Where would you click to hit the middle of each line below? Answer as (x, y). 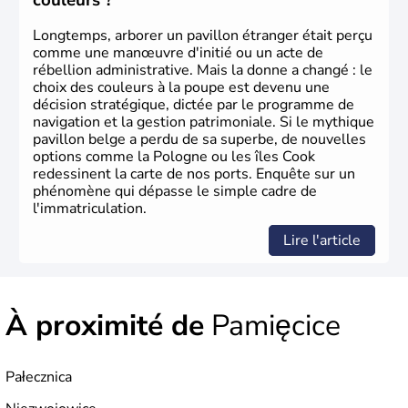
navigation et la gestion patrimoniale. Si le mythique (204, 122)
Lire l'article (322, 241)
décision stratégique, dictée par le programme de (194, 105)
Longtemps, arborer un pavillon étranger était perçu (203, 36)
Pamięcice (272, 326)
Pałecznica (39, 377)
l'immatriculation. (90, 209)
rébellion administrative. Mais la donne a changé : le (203, 71)
